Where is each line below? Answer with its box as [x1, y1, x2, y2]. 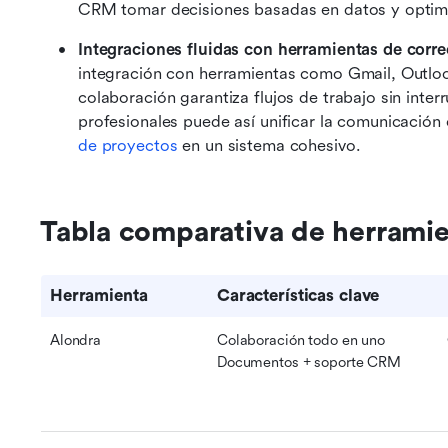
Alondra [50, 332, 102, 350]
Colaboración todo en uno [217, 332, 385, 350]
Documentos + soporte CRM [217, 354, 401, 372]
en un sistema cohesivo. [177, 136, 361, 156]
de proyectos [78, 136, 178, 156]
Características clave [217, 286, 380, 306]
